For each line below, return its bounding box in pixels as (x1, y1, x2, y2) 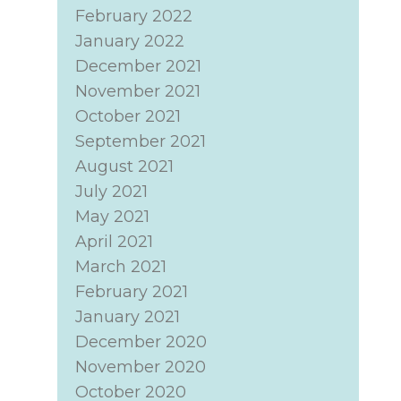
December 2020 (74, 332, 207, 352)
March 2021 (74, 257, 166, 277)
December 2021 (74, 56, 201, 76)
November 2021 (74, 81, 200, 101)
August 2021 (74, 157, 174, 176)
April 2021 (74, 232, 153, 252)
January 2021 (74, 307, 180, 327)
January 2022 (74, 31, 184, 51)
